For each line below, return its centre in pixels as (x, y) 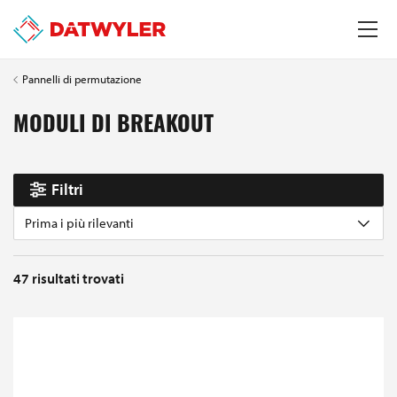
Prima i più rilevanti (79, 222)
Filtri (67, 190)
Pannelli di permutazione (82, 78)
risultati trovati (78, 278)
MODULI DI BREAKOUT (113, 126)
